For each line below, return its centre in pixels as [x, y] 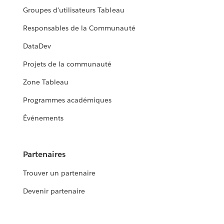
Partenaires [44, 154]
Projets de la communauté [67, 64]
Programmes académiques [67, 100]
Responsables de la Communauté [79, 28]
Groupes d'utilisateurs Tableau [74, 10]
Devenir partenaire [54, 191]
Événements [43, 118]
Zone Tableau [46, 82]
